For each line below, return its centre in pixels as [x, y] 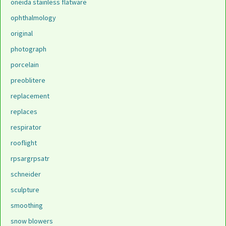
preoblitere [28, 80]
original [22, 33]
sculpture [25, 190]
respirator [26, 127]
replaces [24, 111]
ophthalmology [33, 18]
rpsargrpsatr [30, 158]
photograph [29, 49]
